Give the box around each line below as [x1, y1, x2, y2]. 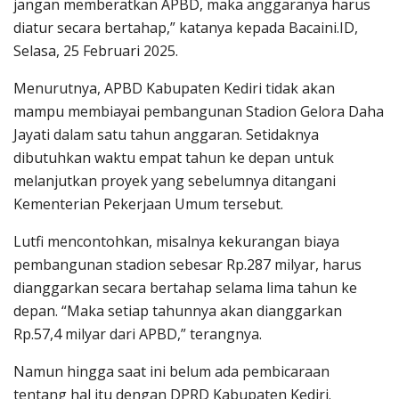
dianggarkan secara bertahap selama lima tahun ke [13, 278, 357, 298]
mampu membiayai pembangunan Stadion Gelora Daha [13, 102, 384, 122]
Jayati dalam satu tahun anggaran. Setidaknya [13, 125, 319, 145]
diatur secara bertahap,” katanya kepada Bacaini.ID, [13, 18, 358, 38]
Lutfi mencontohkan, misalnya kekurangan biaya [13, 232, 339, 252]
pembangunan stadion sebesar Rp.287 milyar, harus [13, 255, 362, 275]
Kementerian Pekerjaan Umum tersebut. [13, 194, 283, 215]
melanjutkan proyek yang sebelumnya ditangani [13, 171, 336, 191]
